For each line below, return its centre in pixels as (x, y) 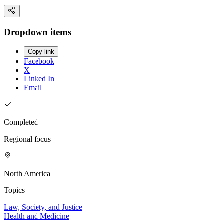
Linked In (39, 79)
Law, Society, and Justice (43, 207)
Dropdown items (37, 32)
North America (27, 174)
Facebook (39, 61)
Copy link (41, 52)
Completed (21, 122)
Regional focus (27, 139)
